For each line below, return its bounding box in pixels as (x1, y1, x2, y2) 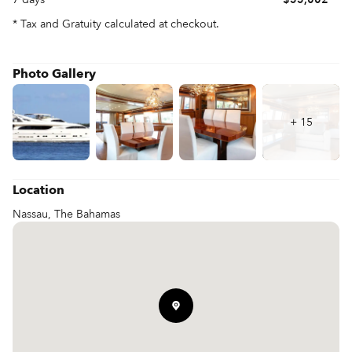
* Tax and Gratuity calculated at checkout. (13, 16, 219, 32)
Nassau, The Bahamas (13, 206, 120, 222)
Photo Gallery (13, 65, 96, 83)
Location (13, 181, 64, 199)
